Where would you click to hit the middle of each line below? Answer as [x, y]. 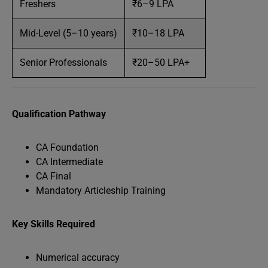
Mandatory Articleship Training [101, 191]
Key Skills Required [54, 224]
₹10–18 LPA [158, 33]
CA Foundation [67, 147]
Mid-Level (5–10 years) [68, 33]
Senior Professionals [63, 63]
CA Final [54, 176]
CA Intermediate [69, 162]
